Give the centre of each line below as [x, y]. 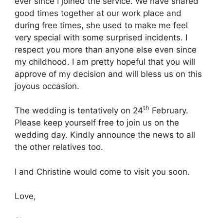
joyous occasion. [47, 86]
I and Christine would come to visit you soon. [102, 172]
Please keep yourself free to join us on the [97, 123]
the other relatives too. [59, 147]
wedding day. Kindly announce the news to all [105, 135]
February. [169, 110]
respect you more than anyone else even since [106, 49]
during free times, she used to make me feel [101, 25]
